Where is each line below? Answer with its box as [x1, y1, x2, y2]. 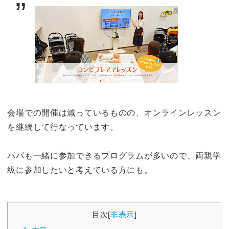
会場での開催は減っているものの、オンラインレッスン [7, 108, 221, 117]
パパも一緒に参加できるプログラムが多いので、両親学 [7, 151, 221, 160]
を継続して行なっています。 [7, 122, 119, 131]
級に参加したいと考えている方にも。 [7, 165, 153, 174]
